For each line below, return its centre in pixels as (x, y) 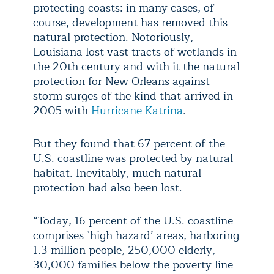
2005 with (62, 111)
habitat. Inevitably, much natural (117, 173)
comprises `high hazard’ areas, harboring (136, 235)
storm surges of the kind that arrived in (133, 96)
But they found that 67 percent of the (129, 144)
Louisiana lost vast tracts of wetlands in (135, 52)
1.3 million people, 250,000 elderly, (124, 250)
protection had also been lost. (108, 188)
